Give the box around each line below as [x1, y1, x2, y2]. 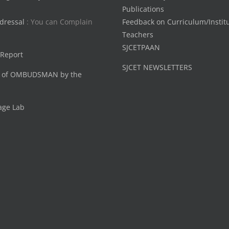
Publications [122, 4, 164, 14]
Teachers [122, 30, 153, 39]
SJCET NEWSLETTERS [122, 62, 192, 73]
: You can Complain [26, 17, 93, 27]
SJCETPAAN [122, 42, 160, 52]
